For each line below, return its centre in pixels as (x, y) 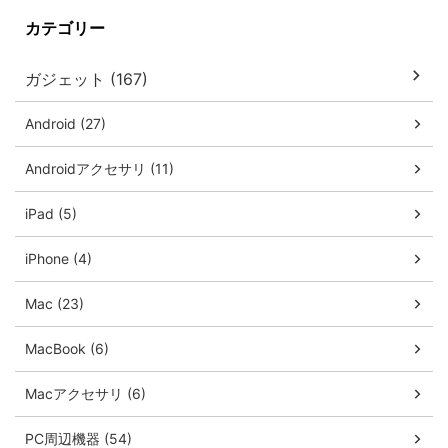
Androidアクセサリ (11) (99, 168)
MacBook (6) (67, 348)
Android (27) (65, 123)
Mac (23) (54, 303)
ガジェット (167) (86, 78)
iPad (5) (51, 213)
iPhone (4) (58, 258)
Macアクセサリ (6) (85, 393)
